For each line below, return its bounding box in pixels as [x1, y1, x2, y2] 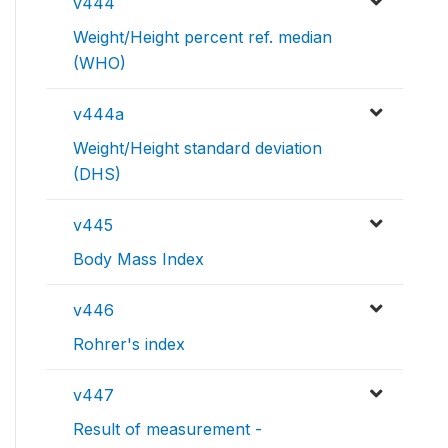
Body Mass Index [73, 248, 204, 269]
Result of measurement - [73, 418, 262, 439]
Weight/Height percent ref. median [73, 26, 332, 47]
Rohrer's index [73, 333, 185, 354]
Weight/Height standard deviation [73, 137, 322, 158]
